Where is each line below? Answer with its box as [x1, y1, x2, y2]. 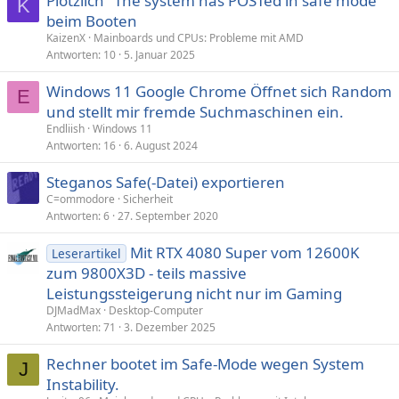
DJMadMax [46, 303, 101, 318]
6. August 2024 [124, 138, 198, 153]
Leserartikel [51, 245, 121, 262]
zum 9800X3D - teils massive [46, 263, 247, 283]
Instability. [46, 374, 119, 395]
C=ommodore [46, 191, 115, 207]
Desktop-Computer [109, 303, 203, 318]
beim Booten [46, 11, 137, 31]
